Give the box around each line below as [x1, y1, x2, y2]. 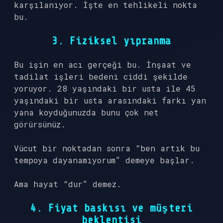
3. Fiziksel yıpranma [52, 35, 171, 47]
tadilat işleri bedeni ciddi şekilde [14, 71, 188, 82]
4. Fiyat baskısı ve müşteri [30, 202, 193, 214]
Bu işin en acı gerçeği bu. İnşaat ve [14, 59, 191, 70]
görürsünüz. [14, 119, 66, 129]
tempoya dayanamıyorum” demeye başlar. [14, 155, 195, 165]
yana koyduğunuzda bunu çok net [14, 107, 159, 117]
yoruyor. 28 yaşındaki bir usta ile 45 [14, 83, 196, 94]
